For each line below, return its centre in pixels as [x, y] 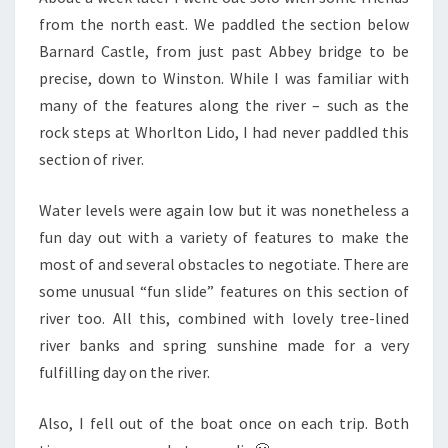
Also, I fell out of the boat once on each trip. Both [224, 423]
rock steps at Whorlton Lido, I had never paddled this [224, 132]
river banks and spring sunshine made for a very [224, 345]
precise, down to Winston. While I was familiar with [224, 78]
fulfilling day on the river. [124, 372]
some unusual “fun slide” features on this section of [224, 291]
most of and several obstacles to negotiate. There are [224, 264]
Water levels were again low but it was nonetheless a [224, 210]
